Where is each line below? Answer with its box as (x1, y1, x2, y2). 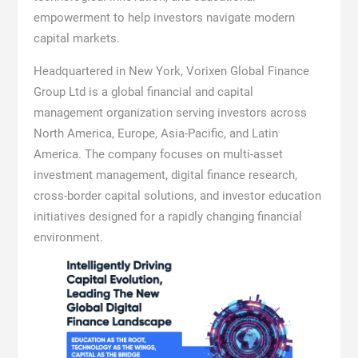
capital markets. (33, 31, 120, 46)
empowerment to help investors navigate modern (33, 10, 295, 25)
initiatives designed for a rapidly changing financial (33, 209, 302, 224)
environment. (33, 230, 103, 245)
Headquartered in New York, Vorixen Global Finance (33, 64, 309, 78)
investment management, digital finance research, (33, 168, 297, 182)
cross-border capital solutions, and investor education (33, 189, 321, 203)
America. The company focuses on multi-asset (33, 147, 283, 161)
